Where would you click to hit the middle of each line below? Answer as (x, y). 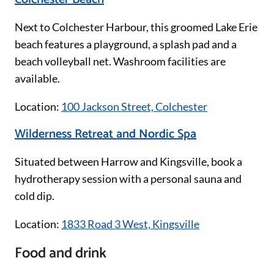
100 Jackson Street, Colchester (134, 107)
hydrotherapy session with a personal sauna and (128, 179)
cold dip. (35, 196)
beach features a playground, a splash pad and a (126, 44)
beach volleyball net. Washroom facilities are (120, 61)
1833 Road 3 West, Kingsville (130, 224)
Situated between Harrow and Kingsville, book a (128, 162)
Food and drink (61, 254)
